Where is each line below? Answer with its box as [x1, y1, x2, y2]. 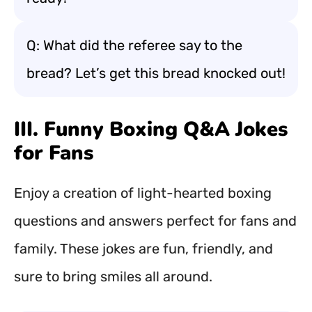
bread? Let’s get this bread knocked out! [26, 65, 286, 81]
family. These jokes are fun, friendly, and [14, 240, 273, 257]
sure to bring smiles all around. [14, 268, 212, 285]
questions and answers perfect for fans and [14, 212, 297, 229]
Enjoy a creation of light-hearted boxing [14, 185, 272, 201]
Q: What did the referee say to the [26, 37, 242, 54]
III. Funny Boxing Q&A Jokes [14, 116, 288, 143]
